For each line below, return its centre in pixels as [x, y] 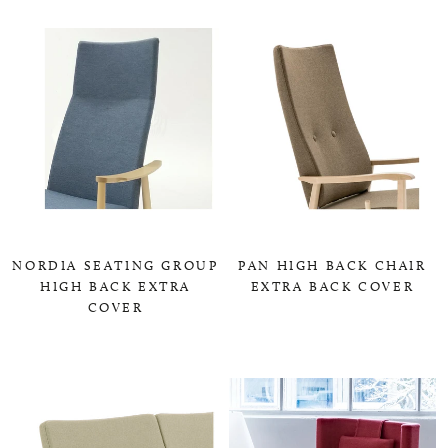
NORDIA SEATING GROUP [115, 264]
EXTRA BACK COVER [332, 285]
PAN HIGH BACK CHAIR [332, 264]
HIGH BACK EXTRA [115, 285]
